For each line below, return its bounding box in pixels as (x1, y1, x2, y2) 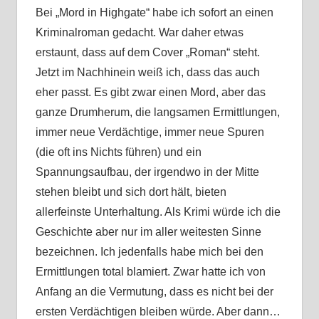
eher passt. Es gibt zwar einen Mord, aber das (35, 86, 266, 99)
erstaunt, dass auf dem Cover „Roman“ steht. (35, 46, 260, 59)
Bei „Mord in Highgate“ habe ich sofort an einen (35, 6, 273, 19)
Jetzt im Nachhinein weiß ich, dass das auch (35, 66, 260, 79)
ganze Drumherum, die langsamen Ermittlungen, (35, 106, 280, 119)
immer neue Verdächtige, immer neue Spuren (35, 126, 264, 139)
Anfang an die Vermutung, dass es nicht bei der (35, 286, 273, 298)
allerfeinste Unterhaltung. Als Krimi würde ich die (35, 206, 281, 219)
